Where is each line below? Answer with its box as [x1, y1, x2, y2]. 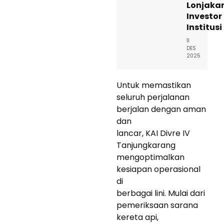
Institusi [186, 21, 222, 33]
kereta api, [116, 211, 158, 223]
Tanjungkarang [116, 139, 175, 151]
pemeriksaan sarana [116, 199, 198, 211]
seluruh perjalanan [116, 91, 189, 103]
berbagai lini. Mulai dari [116, 187, 205, 199]
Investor [186, 10, 222, 22]
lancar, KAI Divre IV [116, 127, 190, 139]
